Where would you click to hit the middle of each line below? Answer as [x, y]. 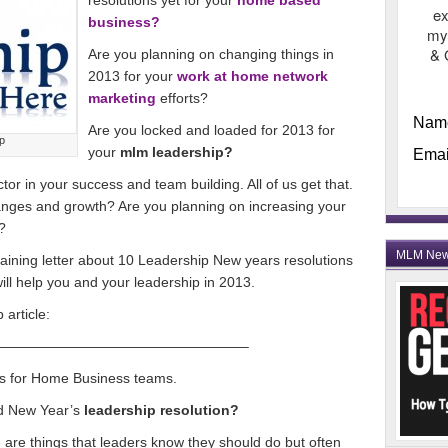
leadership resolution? [161, 410]
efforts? [184, 98]
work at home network [252, 76]
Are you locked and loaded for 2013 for [211, 130]
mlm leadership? [176, 152]
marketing [124, 98]
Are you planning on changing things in [211, 54]
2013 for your [132, 76]
